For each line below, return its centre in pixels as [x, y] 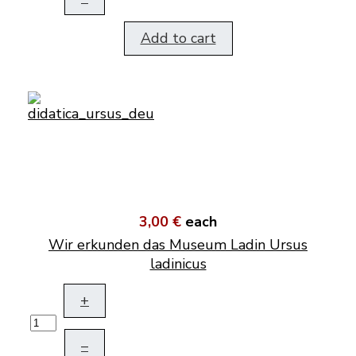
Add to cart [178, 38]
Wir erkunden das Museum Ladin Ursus [178, 245]
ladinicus [178, 264]
